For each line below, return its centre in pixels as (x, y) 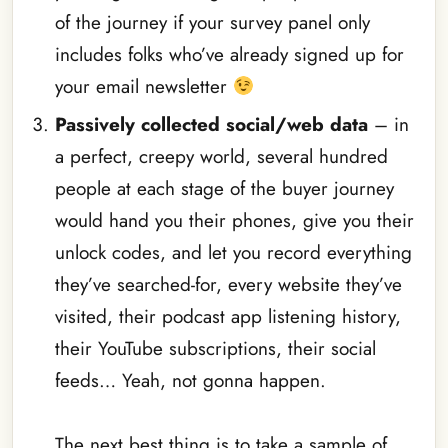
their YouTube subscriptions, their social (215, 348)
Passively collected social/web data (211, 124)
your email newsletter (143, 86)
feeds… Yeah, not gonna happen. (190, 380)
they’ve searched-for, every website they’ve (228, 284)
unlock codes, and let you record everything (233, 252)
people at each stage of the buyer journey (224, 188)
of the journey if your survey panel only (212, 22)
